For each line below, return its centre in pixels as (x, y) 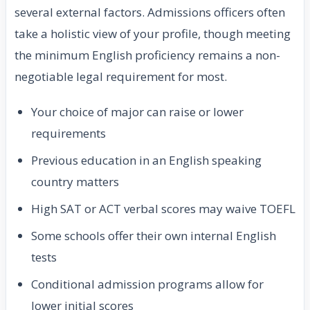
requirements (69, 134)
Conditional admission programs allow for (147, 284)
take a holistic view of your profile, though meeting (153, 34)
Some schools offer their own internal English (154, 236)
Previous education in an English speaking (146, 161)
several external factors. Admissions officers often (150, 12)
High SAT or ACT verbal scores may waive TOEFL (163, 209)
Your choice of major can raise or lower (137, 112)
